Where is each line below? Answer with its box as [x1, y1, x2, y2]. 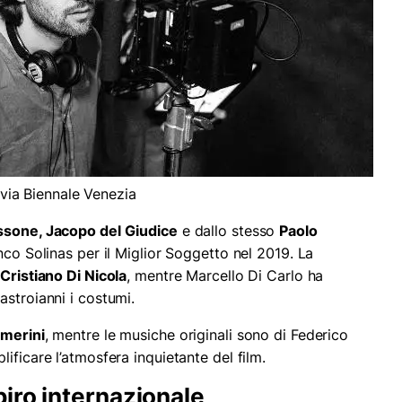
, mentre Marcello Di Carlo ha [127, 267, 324, 285]
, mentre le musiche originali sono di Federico [44, 326, 349, 345]
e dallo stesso [177, 222, 280, 240]
